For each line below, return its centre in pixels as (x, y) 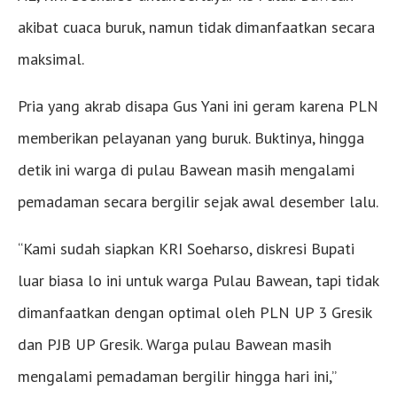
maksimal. (51, 58)
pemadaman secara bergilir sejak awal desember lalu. (198, 201)
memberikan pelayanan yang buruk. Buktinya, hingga (191, 137)
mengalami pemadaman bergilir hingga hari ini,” (177, 376)
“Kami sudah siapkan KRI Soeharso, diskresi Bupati (186, 248)
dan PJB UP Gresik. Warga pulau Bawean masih (175, 344)
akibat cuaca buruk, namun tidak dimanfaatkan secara (196, 27)
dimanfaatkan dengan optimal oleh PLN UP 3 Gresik (195, 312)
